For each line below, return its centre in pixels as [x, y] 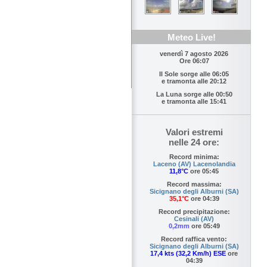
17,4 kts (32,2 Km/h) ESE [188, 254]
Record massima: [194, 184]
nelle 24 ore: [194, 142]
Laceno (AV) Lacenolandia [194, 164]
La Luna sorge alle [186, 94]
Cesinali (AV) [194, 219]
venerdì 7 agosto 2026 [194, 54]
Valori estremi [194, 132]
